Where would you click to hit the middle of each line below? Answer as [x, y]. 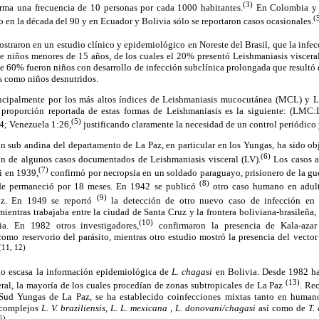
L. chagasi [194, 271]
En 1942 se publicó [158, 187]
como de [290, 308]
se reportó [74, 200]
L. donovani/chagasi [217, 308]
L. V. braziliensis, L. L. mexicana [106, 308]
